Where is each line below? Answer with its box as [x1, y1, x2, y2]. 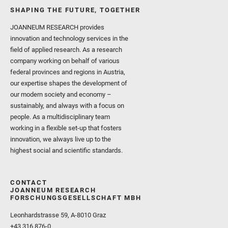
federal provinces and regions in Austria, [10, 68, 125, 76]
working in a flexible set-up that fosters [10, 124, 122, 132]
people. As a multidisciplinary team [10, 112, 110, 121]
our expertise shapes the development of [10, 79, 127, 87]
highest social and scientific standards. [10, 146, 123, 154]
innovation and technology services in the [10, 34, 128, 42]
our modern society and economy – [10, 90, 111, 98]
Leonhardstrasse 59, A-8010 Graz [10, 211, 106, 219]
